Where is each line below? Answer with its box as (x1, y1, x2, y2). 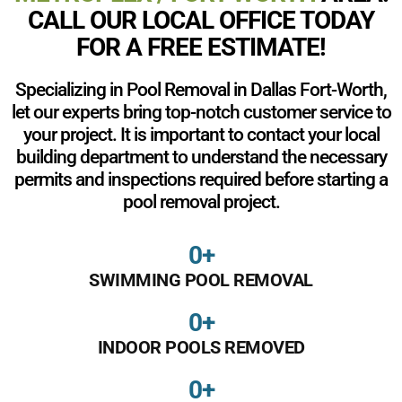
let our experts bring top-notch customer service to (11, 100, 391, 123)
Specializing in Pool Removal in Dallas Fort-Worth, (15, 78, 387, 100)
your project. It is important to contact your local (22, 123, 380, 145)
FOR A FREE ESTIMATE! (76, 31, 326, 62)
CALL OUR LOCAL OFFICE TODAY (28, 4, 374, 35)
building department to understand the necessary (15, 145, 387, 168)
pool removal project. (122, 190, 280, 213)
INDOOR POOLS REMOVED (97, 336, 305, 358)
